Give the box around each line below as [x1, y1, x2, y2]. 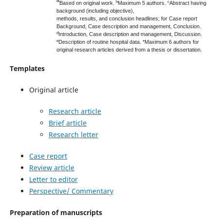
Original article [29, 85, 78, 94]
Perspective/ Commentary [29, 186, 113, 196]
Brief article [48, 118, 87, 127]
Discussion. [174, 31, 202, 37]
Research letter [48, 129, 98, 139]
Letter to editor [29, 174, 78, 184]
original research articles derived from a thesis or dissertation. [56, 46, 202, 53]
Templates [9, 63, 45, 73]
